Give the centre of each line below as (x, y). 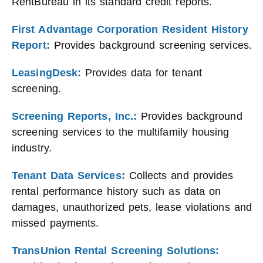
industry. (32, 148)
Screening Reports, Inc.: (74, 116)
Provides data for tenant (141, 73)
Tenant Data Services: (68, 176)
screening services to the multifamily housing (121, 132)
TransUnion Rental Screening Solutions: (116, 251)
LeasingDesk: (47, 73)
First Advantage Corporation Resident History (130, 29)
